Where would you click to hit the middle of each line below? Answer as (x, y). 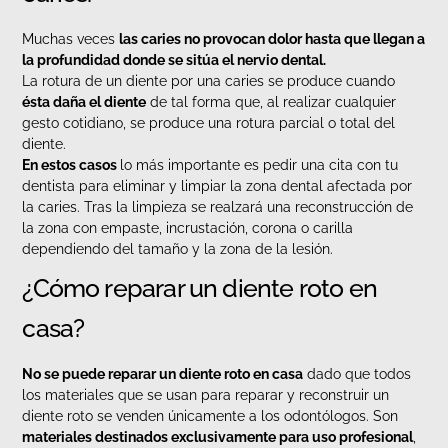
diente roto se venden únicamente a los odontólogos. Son (210, 416)
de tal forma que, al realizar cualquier (271, 102)
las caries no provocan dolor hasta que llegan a (272, 39)
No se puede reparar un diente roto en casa (163, 374)
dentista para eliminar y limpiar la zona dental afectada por (217, 186)
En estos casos (71, 165)
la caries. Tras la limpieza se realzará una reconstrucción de (218, 207)
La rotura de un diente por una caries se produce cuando (209, 81)
